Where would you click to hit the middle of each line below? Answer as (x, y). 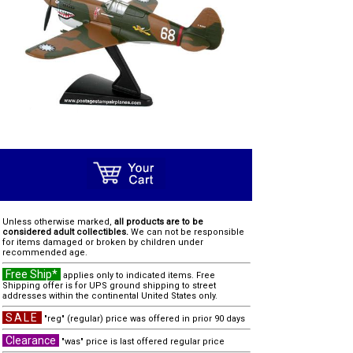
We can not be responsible (186, 232)
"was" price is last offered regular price (142, 342)
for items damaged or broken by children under (103, 242)
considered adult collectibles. (65, 232)
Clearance (31, 340)
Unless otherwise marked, (58, 222)
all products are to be (159, 222)
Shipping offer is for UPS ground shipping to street (109, 286)
